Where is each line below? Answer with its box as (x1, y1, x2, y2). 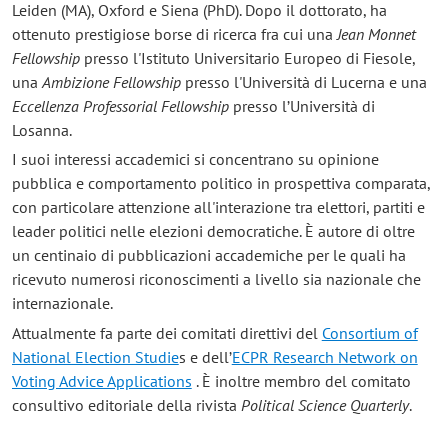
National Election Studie (11, 346, 179, 367)
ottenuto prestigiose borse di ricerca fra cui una (11, 23, 337, 44)
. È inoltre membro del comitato (191, 370, 411, 391)
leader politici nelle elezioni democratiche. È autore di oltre (11, 221, 415, 242)
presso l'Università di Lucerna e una (180, 71, 427, 92)
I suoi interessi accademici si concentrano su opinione (11, 149, 379, 170)
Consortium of (321, 322, 418, 343)
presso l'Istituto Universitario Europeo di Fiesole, (79, 47, 415, 68)
